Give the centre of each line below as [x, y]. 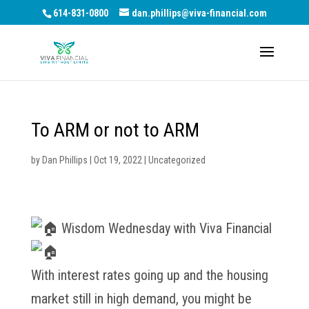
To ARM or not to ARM [115, 130]
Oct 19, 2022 [118, 160]
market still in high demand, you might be [141, 299]
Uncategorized [177, 160]
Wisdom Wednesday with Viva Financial [165, 228]
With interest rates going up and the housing [149, 275]
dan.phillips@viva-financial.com [199, 13]
